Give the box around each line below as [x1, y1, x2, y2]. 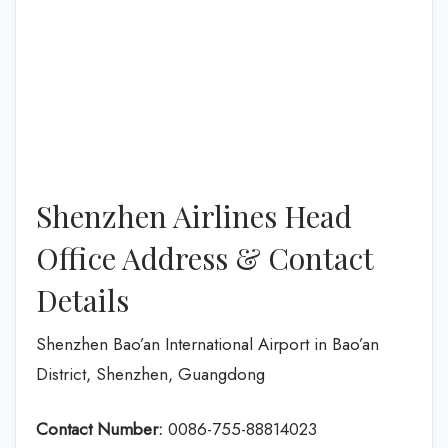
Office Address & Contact [36, 237, 373, 278]
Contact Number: [36, 417, 163, 441]
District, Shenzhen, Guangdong [36, 361, 265, 386]
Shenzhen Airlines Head [36, 195, 352, 236]
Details [36, 279, 129, 320]
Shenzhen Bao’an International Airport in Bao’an [36, 331, 379, 356]
